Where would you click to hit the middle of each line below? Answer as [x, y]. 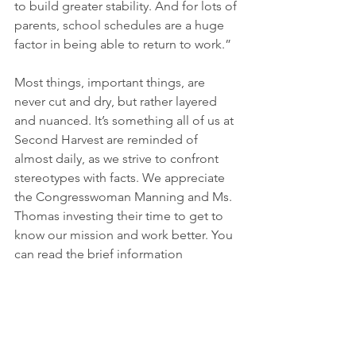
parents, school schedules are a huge [121, 25]
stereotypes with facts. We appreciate [121, 177]
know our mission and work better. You [125, 234]
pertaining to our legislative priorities [120, 273]
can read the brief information [100, 253]
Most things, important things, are [111, 82]
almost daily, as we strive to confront [118, 158]
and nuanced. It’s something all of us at [126, 120]
